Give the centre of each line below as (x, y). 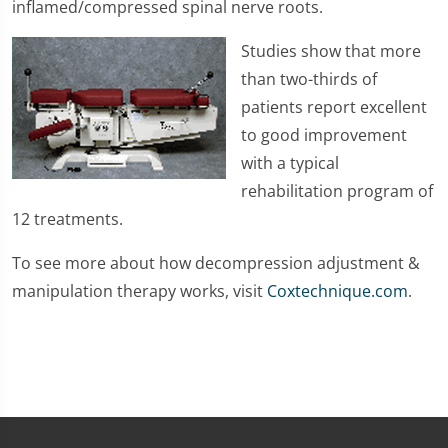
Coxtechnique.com (337, 291)
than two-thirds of (309, 79)
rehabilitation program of (337, 191)
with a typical (290, 163)
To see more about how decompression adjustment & (216, 263)
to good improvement (324, 135)
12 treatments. (67, 219)
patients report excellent (334, 107)
